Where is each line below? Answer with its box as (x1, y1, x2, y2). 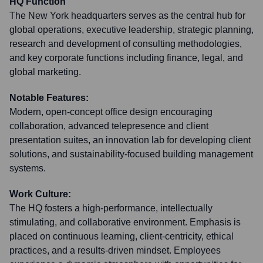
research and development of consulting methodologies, (9, 39, 242, 49)
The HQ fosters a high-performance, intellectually (9, 203, 213, 213)
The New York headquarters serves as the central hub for (9, 11, 245, 21)
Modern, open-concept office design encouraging (9, 107, 213, 117)
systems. (9, 163, 46, 173)
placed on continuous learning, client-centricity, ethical (9, 231, 234, 241)
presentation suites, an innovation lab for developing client (9, 135, 251, 145)
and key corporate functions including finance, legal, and (9, 53, 243, 63)
